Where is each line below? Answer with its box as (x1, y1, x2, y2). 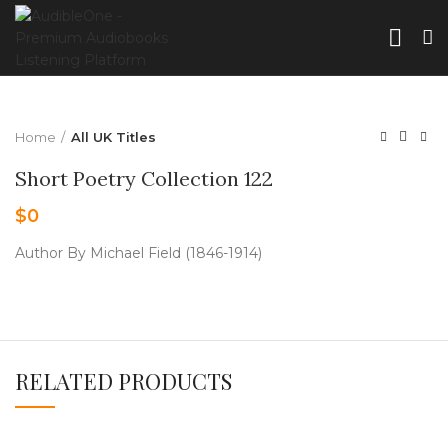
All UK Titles (71, 129, 156, 145)
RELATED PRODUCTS (15, 366, 232, 396)
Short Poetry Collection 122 (15, 166, 273, 191)
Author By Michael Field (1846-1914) (15, 244, 262, 262)
